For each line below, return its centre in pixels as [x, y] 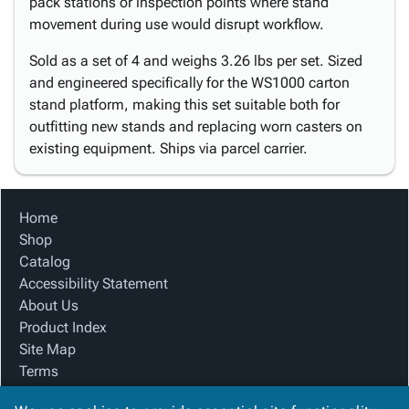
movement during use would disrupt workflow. [177, 24]
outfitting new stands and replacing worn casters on [196, 126]
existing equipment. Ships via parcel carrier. [168, 148]
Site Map [47, 349]
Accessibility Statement [94, 283]
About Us [49, 305]
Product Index [63, 327]
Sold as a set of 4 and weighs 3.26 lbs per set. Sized [196, 61]
